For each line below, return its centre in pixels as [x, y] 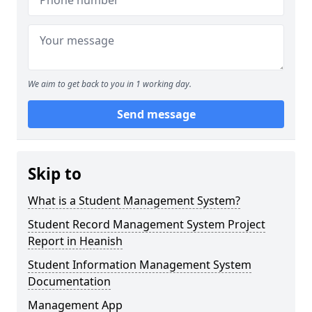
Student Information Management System [140, 265]
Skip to [55, 174]
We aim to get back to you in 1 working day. [110, 84]
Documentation [69, 281]
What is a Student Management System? [134, 201]
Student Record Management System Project [147, 224]
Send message [156, 114]
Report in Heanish [75, 241]
